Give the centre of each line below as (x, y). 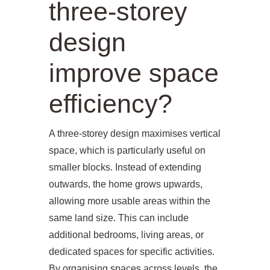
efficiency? (110, 104)
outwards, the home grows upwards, (125, 184)
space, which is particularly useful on (127, 150)
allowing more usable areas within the (129, 201)
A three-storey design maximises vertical (134, 133)
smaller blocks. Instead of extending (125, 167)
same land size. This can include (118, 218)
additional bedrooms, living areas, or (126, 235)
